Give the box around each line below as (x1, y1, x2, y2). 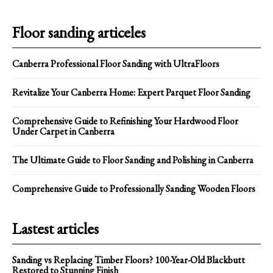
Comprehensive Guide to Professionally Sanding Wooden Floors (12, 182, 255, 195)
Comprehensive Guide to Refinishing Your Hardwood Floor (12, 114, 238, 127)
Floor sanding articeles (12, 21, 146, 43)
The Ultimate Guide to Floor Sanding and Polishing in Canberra (12, 153, 253, 166)
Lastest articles (12, 218, 99, 239)
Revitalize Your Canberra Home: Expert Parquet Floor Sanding (12, 85, 250, 99)
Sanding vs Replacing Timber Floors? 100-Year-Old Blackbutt (12, 253, 245, 266)
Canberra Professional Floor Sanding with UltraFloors (12, 57, 219, 70)
